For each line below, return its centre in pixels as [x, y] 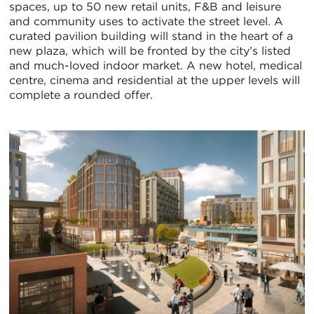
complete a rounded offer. [81, 95]
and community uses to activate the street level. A [146, 21]
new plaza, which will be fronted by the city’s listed [150, 50]
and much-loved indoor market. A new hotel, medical [156, 65]
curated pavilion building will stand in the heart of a [151, 36]
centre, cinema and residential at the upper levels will [155, 80]
